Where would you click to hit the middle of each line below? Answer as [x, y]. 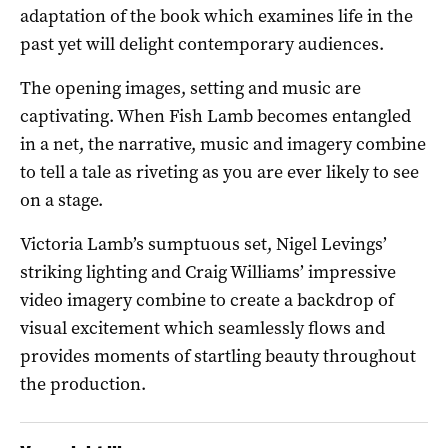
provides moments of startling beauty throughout [218, 355]
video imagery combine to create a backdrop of [207, 299]
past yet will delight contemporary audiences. [202, 43]
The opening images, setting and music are [190, 87]
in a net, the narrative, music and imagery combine [223, 143]
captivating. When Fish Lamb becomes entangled [215, 115]
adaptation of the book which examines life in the [216, 15]
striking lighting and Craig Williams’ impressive [208, 271]
